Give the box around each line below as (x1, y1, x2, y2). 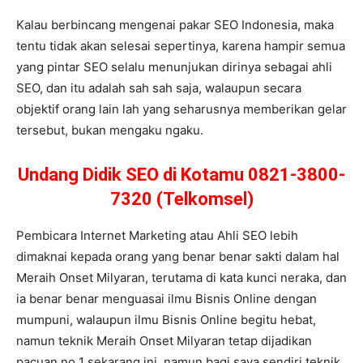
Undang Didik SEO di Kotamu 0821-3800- (18, 164, 345, 185)
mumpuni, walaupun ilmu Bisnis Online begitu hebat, (16, 311, 316, 327)
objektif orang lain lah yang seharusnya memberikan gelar (16, 100, 347, 117)
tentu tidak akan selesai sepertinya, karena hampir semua (16, 37, 345, 53)
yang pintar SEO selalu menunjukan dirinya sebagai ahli (16, 58, 332, 75)
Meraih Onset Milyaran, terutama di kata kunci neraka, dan (16, 269, 347, 285)
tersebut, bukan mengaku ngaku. (16, 122, 203, 138)
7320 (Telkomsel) (109, 188, 254, 209)
